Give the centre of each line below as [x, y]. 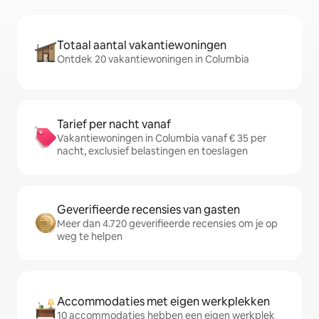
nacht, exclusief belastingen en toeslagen [152, 151]
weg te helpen [90, 237]
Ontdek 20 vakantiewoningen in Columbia [153, 59]
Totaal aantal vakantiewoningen [142, 46]
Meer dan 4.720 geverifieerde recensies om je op [167, 224]
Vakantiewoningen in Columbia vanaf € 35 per [162, 138]
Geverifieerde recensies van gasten [148, 210]
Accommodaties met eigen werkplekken [163, 302]
